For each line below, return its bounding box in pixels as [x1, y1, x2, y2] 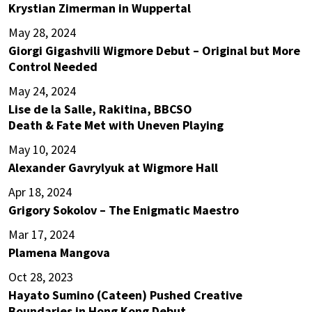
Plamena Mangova [8, 244, 110, 261]
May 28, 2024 [8, 24, 76, 41]
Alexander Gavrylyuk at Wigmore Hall [8, 159, 218, 176]
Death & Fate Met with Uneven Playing [8, 117, 224, 134]
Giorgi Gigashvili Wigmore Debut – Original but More [8, 42, 300, 59]
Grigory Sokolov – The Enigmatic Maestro [8, 202, 239, 219]
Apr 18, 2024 [8, 184, 72, 201]
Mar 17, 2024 [8, 226, 75, 243]
